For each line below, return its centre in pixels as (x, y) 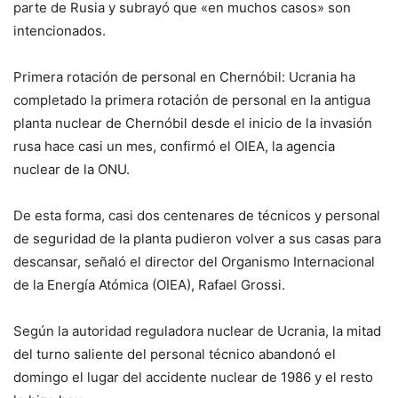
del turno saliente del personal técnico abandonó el (175, 354)
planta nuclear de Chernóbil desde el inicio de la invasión (193, 123)
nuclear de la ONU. (72, 170)
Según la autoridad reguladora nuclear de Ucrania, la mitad (197, 331)
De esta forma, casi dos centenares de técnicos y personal (197, 216)
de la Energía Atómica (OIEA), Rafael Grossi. (149, 285)
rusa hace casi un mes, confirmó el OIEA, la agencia (174, 147)
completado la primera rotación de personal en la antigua (192, 100)
